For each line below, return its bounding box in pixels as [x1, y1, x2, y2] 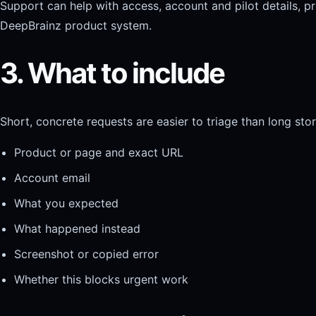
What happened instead [14, 221, 140, 236]
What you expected [14, 196, 119, 211]
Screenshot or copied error [14, 247, 159, 262]
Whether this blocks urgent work [14, 272, 188, 287]
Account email [14, 171, 90, 186]
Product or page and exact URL [14, 145, 183, 160]
